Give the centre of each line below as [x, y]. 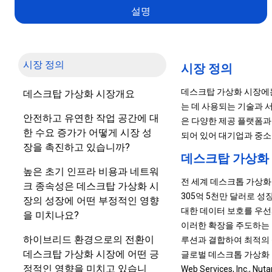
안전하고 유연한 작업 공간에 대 [91, 118]
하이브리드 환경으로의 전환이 [89, 240]
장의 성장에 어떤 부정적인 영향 [91, 201]
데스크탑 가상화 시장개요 [79, 94]
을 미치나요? [51, 215]
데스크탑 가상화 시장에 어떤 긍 [91, 254]
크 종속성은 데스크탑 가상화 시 [91, 186]
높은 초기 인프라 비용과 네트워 [91, 172]
